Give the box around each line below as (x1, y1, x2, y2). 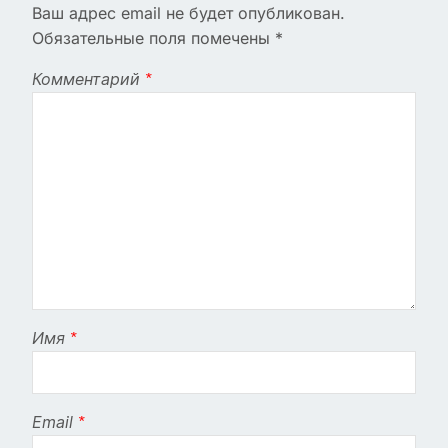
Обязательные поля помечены (32, 27, 275, 48)
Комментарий (32, 69, 145, 89)
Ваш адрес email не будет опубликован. (32, 2, 345, 23)
